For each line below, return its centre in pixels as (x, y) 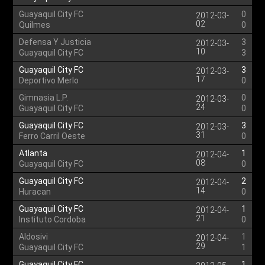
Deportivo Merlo (49, 80)
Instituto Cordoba (53, 219)
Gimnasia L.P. (44, 98)
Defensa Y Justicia (55, 42)
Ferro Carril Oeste (52, 136)
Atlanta (33, 153)
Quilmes (35, 25)
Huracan (35, 192)
